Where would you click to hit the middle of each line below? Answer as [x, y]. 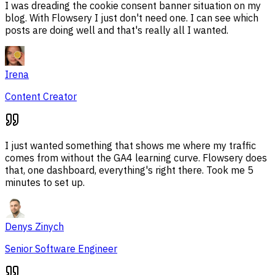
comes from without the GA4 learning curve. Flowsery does [136, 158]
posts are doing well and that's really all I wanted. [117, 30]
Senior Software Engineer [61, 249]
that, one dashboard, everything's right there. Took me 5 [129, 170]
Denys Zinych [34, 227]
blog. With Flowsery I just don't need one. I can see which [132, 18]
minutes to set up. [45, 183]
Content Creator [41, 97]
